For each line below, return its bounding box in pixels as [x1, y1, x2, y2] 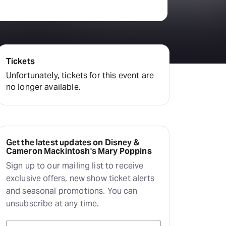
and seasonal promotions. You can [6, 186, 138, 196]
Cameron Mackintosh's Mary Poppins [6, 146, 152, 156]
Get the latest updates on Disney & [6, 137, 139, 148]
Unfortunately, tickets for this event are [6, 70, 154, 81]
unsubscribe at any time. [6, 198, 99, 209]
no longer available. [6, 82, 81, 92]
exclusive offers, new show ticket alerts [6, 173, 154, 184]
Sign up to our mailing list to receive [6, 160, 144, 171]
